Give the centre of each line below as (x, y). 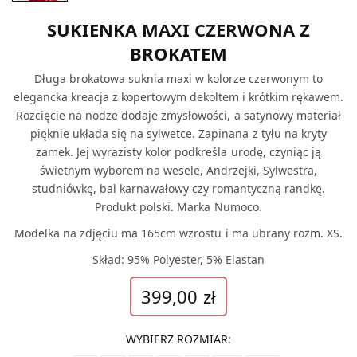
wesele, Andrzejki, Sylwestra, (241, 170)
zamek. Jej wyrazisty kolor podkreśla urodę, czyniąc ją (178, 151)
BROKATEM (178, 53)
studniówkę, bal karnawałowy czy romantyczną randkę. (178, 188)
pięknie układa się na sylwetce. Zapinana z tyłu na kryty (178, 133)
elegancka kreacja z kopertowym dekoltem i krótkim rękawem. (178, 96)
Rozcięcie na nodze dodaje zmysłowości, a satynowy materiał (178, 115)
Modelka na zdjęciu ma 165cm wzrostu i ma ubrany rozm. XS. (178, 233)
